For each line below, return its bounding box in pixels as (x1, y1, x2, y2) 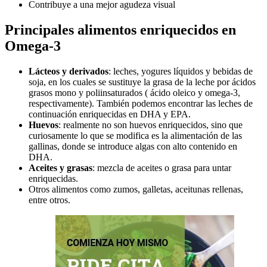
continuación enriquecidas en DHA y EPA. (29, 109, 191, 120)
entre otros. (29, 195, 70, 206)
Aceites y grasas (29, 163, 92, 173)
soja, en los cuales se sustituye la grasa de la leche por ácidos (29, 77, 256, 88)
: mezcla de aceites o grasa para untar (92, 163, 231, 173)
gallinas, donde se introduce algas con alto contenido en (29, 141, 237, 152)
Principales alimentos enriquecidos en (5, 22, 236, 38)
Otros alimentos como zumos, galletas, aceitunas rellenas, (29, 184, 243, 195)
